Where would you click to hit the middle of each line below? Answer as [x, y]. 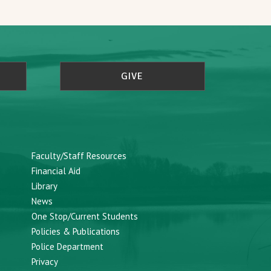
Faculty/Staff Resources [79, 156]
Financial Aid [56, 171]
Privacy [44, 262]
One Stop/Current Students [84, 217]
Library [44, 186]
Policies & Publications [75, 232]
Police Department [67, 247]
